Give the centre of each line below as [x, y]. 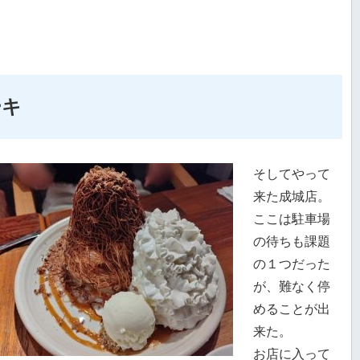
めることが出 [292, 309]
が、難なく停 [292, 286]
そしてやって [292, 174]
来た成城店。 [292, 196]
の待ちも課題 [292, 241]
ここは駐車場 [292, 219]
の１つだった [292, 264]
